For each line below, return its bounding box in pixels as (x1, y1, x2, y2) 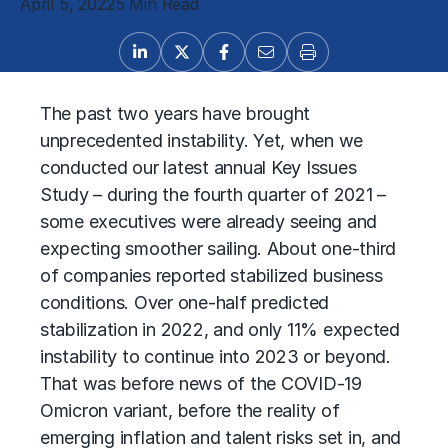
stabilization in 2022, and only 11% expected (40, 319, 400, 340)
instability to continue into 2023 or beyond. (40, 346, 391, 367)
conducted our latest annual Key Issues (40, 157, 357, 178)
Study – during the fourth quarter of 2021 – (40, 184, 387, 205)
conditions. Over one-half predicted (40, 292, 330, 313)
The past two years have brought (40, 103, 311, 124)
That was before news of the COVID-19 (40, 373, 362, 394)
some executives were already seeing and (40, 211, 378, 232)
